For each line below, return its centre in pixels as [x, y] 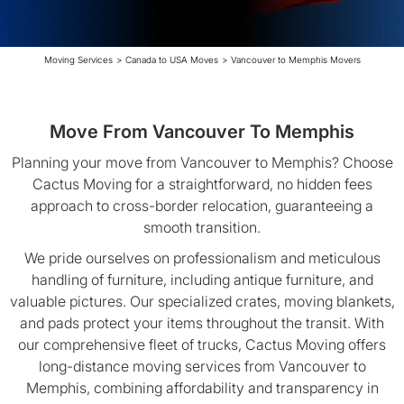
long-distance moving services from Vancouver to [202, 366]
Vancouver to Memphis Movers [295, 60]
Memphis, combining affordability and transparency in [202, 388]
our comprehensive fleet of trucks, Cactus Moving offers [202, 344]
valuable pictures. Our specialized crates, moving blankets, [202, 301]
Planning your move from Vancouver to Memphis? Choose [202, 162]
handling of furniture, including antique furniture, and [202, 280]
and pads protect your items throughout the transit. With [202, 323]
